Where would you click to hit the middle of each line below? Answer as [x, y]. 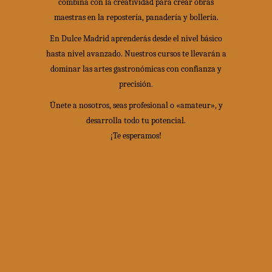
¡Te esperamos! [136, 135]
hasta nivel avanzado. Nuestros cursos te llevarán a [136, 53]
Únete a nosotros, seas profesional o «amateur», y [136, 105]
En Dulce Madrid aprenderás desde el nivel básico [136, 38]
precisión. [136, 84]
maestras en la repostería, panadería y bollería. [136, 17]
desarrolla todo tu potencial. [136, 120]
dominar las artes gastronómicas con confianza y [136, 69]
